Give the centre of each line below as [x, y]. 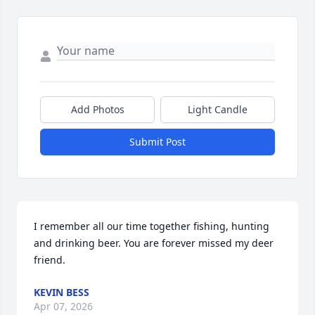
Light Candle [218, 110]
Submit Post [157, 142]
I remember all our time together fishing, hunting [152, 226]
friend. [50, 260]
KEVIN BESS [62, 292]
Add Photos [97, 110]
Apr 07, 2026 [63, 307]
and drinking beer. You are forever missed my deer [154, 243]
